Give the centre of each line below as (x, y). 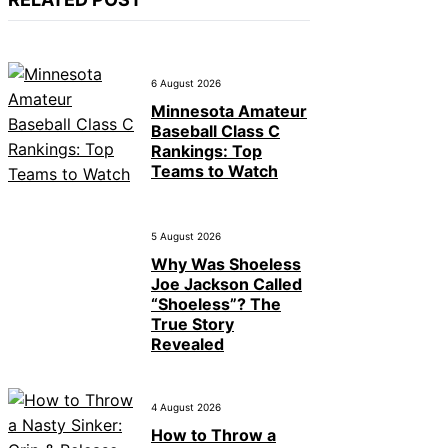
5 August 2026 (186, 235)
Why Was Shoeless (226, 264)
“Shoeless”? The (216, 304)
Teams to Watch (214, 171)
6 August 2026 (186, 82)
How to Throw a (213, 434)
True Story (192, 324)
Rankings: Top (206, 151)
